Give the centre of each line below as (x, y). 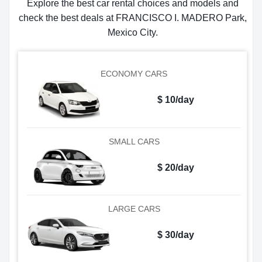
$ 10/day (175, 100)
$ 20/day (175, 167)
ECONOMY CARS (134, 74)
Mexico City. (132, 32)
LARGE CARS (134, 209)
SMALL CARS (134, 141)
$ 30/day (175, 235)
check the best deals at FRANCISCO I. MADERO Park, (132, 18)
